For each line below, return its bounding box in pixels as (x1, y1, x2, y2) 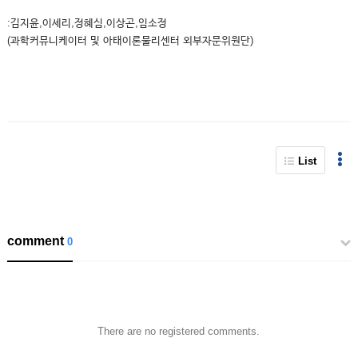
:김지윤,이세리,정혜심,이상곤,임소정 (6, 17, 167, 29)
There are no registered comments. (97, 325, 261, 337)
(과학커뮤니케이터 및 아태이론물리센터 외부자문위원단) (6, 34, 253, 46)
